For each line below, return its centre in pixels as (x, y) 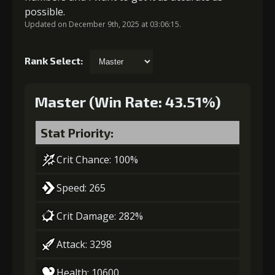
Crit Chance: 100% (97, 159)
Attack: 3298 (84, 244)
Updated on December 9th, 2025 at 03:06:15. (103, 24)
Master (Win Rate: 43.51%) (128, 101)
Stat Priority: (77, 132)
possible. (45, 11)
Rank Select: (55, 60)
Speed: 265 (81, 188)
